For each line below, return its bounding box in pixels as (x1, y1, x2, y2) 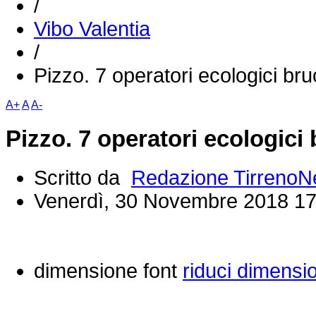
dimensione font (34, 260, 177, 283)
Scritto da (34, 166, 131, 190)
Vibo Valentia (34, 18, 150, 41)
